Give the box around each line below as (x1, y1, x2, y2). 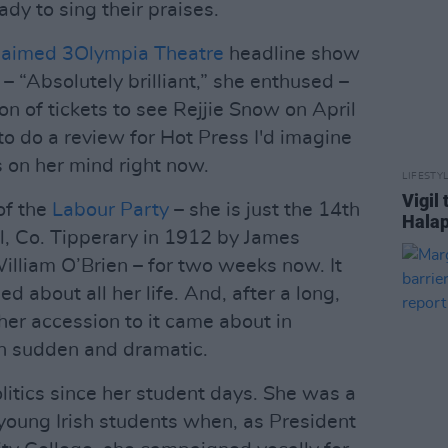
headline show (224, 44, 360, 64)
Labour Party (52, 200, 169, 220)
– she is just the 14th (169, 200, 360, 220)
